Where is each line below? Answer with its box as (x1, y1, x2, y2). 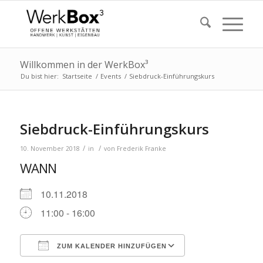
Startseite (62, 72, 92, 80)
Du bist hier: (20, 72, 59, 80)
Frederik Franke (116, 144, 166, 153)
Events (100, 72, 121, 80)
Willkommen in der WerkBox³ (19, 58, 148, 71)
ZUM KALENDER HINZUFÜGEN (54, 242, 167, 249)
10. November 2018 (19, 144, 80, 153)
